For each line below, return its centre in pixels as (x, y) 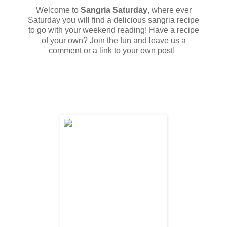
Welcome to (58, 10)
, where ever (169, 10)
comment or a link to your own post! (113, 51)
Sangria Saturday (114, 10)
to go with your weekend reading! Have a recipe (113, 30)
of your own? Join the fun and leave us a (113, 41)
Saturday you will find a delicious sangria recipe (113, 20)
